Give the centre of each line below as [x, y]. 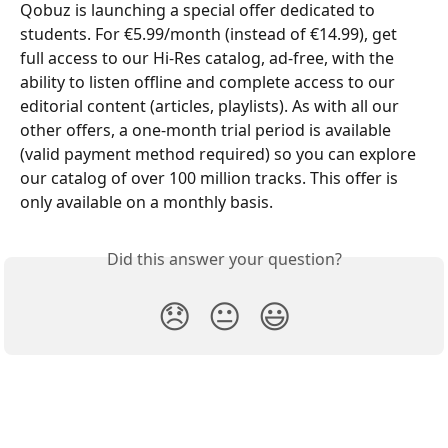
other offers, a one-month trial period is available [207, 130]
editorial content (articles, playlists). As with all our [211, 106]
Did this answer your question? [224, 259]
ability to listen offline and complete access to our [209, 82]
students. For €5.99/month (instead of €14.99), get [210, 34]
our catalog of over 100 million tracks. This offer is [211, 178]
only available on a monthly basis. [146, 202]
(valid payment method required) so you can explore [220, 154]
